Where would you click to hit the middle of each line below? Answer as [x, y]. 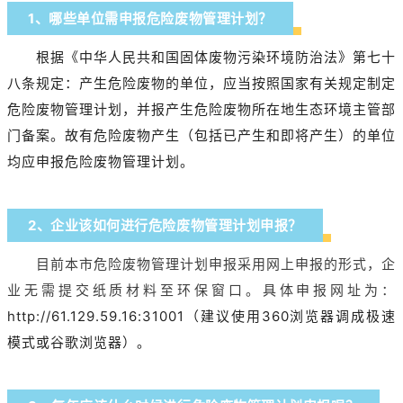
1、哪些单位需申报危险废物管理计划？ [150, 19]
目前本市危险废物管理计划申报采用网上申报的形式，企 [216, 264]
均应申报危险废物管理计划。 [101, 162]
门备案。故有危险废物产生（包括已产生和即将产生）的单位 [201, 136]
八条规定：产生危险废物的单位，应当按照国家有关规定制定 [201, 84]
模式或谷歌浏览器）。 [79, 343]
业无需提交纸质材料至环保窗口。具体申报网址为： [201, 291]
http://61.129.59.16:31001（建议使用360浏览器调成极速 [201, 317]
